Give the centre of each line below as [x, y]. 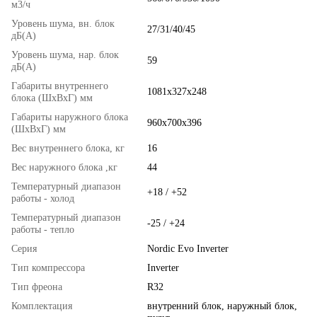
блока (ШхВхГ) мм [52, 98]
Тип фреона [37, 287]
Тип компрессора [48, 268]
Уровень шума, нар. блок [65, 55]
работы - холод [43, 199]
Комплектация [42, 306]
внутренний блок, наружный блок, [222, 306]
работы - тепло [43, 230]
